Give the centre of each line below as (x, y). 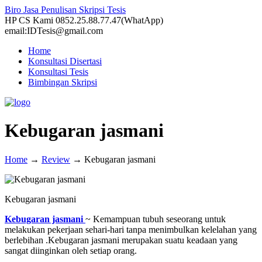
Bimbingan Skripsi (63, 82)
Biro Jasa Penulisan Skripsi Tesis (65, 10)
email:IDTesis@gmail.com (54, 31)
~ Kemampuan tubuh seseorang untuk (156, 219)
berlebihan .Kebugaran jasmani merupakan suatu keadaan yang (121, 240)
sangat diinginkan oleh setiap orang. (71, 250)
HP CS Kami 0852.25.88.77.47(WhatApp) (84, 20)
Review (56, 159)
